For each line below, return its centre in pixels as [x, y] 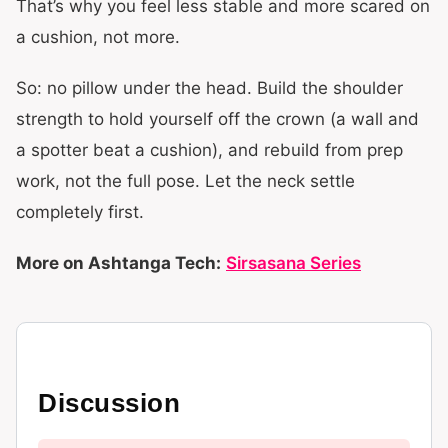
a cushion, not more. [98, 37]
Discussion [109, 402]
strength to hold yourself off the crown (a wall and [217, 119]
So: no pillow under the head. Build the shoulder [209, 88]
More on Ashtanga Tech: [118, 263]
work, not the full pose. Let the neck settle [185, 181]
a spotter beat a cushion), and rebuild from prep [209, 150]
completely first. [80, 212]
